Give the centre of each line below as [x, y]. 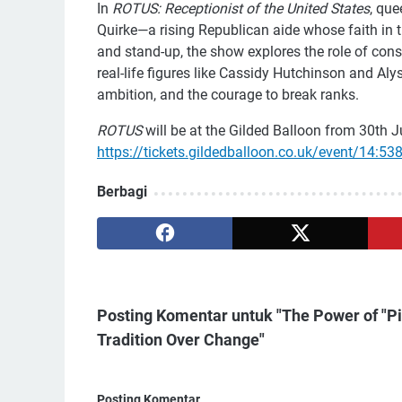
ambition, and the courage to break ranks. [228, 94]
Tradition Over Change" [181, 339]
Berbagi [122, 191]
